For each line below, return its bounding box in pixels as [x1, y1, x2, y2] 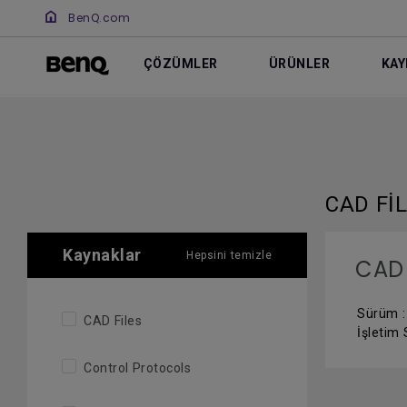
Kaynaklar [63, 245, 142, 264]
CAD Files [84, 313, 142, 328]
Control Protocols [84, 361, 191, 375]
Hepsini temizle [186, 249, 273, 262]
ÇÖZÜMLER [143, 56, 218, 71]
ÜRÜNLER [268, 56, 331, 71]
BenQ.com [68, 10, 131, 25]
